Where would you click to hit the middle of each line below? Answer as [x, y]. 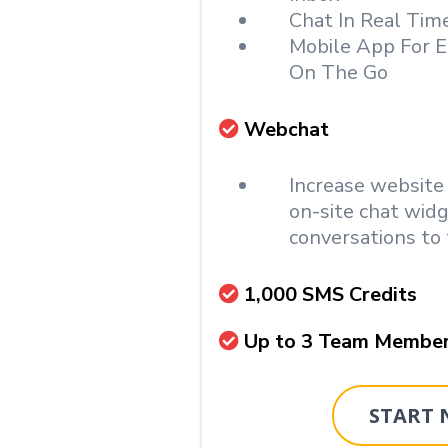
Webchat [286, 129]
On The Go [338, 72]
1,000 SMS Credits [330, 294]
